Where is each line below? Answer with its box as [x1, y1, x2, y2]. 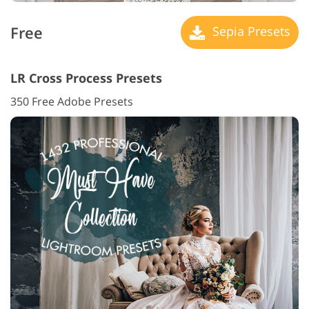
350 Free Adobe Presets [10, 94, 133, 110]
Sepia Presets [209, 22, 290, 39]
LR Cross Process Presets [10, 70, 162, 87]
